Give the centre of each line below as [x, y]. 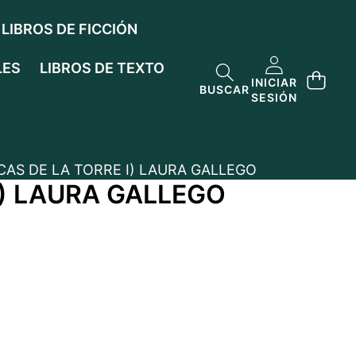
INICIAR [274, 82]
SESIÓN [274, 97]
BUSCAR [224, 89]
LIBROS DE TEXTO [102, 68]
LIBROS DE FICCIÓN [70, 29]
